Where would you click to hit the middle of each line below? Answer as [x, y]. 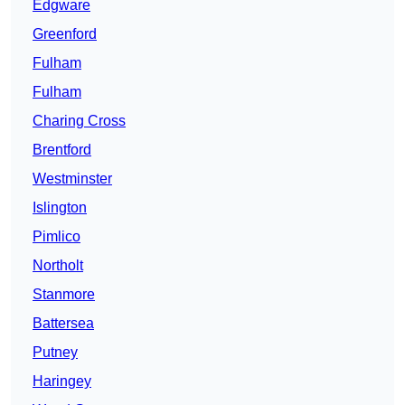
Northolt [58, 266]
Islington [60, 208]
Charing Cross [79, 121]
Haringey [62, 381]
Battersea [63, 324]
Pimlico [57, 237]
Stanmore [64, 295]
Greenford [65, 34]
